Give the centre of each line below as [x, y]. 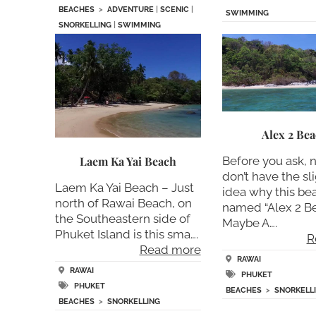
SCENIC [174, 9]
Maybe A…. [249, 223]
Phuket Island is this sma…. [126, 234]
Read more [170, 249]
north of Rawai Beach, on [123, 203]
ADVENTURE [130, 9]
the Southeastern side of [122, 218]
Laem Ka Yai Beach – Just [124, 187]
